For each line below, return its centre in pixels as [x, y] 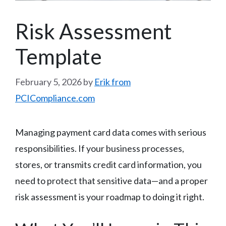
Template [59, 56]
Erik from [112, 81]
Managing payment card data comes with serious [111, 132]
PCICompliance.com [55, 98]
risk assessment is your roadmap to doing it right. [110, 196]
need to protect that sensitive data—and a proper [111, 180]
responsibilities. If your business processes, [100, 148]
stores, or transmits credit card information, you [108, 164]
